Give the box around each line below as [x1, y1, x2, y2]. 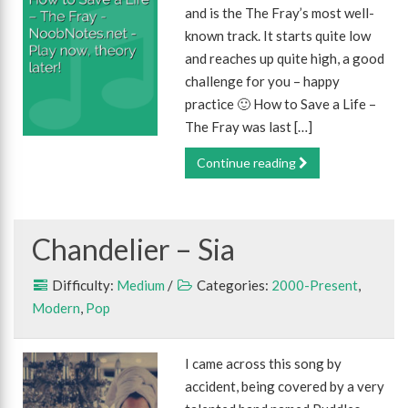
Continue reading [197, 155, 300, 170]
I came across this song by [185, 355, 342, 372]
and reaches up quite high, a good [185, 50, 385, 66]
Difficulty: [49, 277, 117, 293]
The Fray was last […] [185, 118, 313, 135]
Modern [32, 300, 80, 316]
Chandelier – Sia [32, 231, 235, 267]
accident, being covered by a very [185, 378, 385, 394]
